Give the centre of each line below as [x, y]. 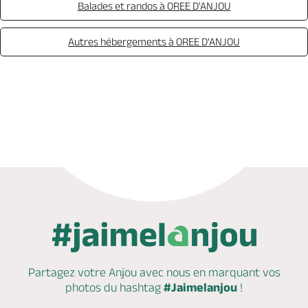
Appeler [63, 107]
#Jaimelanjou [200, 287]
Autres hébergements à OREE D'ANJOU [154, 41]
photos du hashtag [114, 287]
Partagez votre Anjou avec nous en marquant [144, 272]
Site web [253, 107]
